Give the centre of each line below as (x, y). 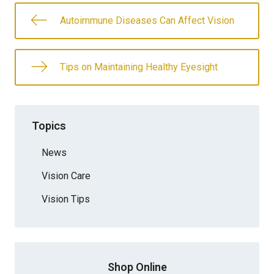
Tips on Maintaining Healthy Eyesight (139, 67)
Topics (49, 125)
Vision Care (66, 176)
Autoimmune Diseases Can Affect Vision (147, 20)
